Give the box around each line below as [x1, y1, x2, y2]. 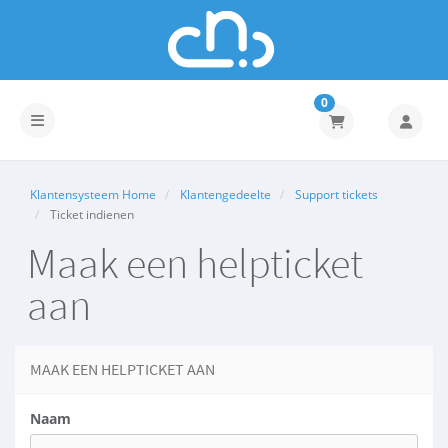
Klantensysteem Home [30, 186, 156, 203]
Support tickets [295, 186, 378, 203]
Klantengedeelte [180, 186, 271, 203]
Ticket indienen [47, 206, 134, 223]
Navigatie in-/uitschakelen [30, 109, 208, 129]
